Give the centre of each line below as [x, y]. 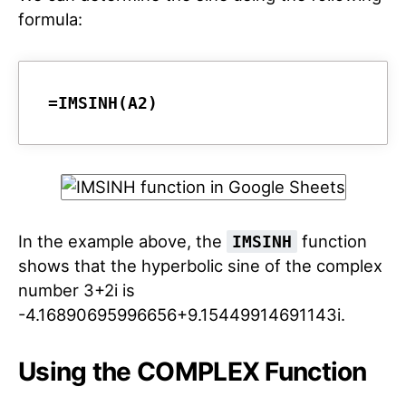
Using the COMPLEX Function [193, 372]
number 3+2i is [77, 290]
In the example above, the [122, 241]
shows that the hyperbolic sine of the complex [200, 266]
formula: [50, 19]
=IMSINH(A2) [103, 103]
